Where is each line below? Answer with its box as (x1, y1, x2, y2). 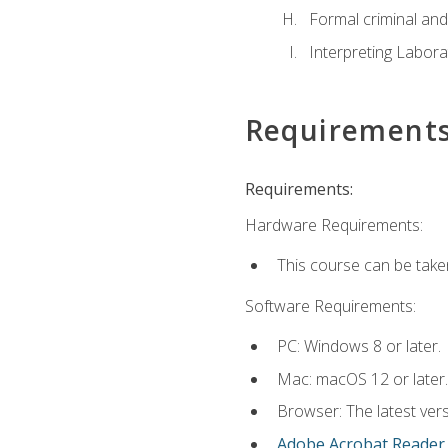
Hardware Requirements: (244, 214, 423, 237)
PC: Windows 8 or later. (276, 335, 441, 358)
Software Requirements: (244, 294, 416, 317)
